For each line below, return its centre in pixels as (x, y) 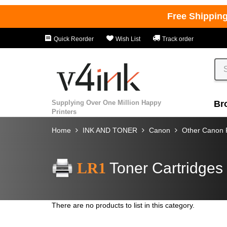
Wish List (127, 39)
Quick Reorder (73, 39)
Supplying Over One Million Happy (106, 102)
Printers (64, 111)
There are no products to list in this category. (123, 205)
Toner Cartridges (166, 168)
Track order (177, 39)
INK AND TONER (110, 130)
